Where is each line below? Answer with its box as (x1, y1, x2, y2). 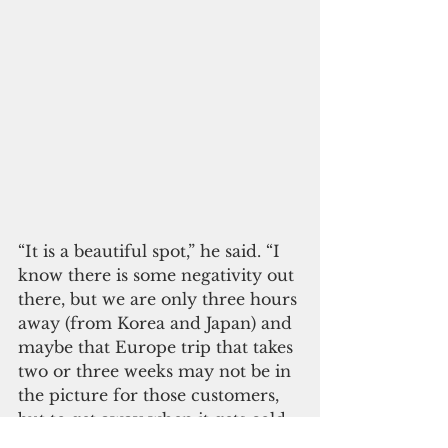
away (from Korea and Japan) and (18, 312, 297, 333)
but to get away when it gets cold (18, 408, 291, 429)
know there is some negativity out (18, 264, 299, 285)
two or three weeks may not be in (18, 360, 296, 381)
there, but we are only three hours (18, 288, 302, 309)
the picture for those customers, (18, 384, 284, 405)
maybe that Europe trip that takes (18, 336, 298, 357)
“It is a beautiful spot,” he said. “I (18, 240, 285, 261)
